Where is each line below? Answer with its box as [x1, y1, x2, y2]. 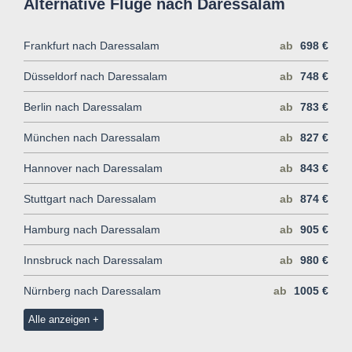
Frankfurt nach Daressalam [24, 38, 159, 52]
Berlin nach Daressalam [24, 100, 142, 113]
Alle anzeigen [27, 313, 90, 325]
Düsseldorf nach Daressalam [24, 69, 167, 82]
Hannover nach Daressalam [24, 161, 163, 174]
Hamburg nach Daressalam [24, 222, 160, 236]
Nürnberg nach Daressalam [24, 284, 161, 297]
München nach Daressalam [24, 130, 160, 144]
